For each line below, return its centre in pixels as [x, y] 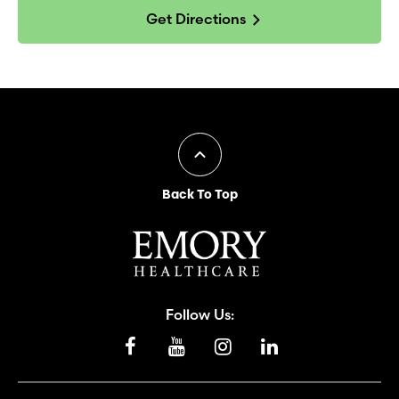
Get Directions [196, 18]
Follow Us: [199, 314]
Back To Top [199, 194]
